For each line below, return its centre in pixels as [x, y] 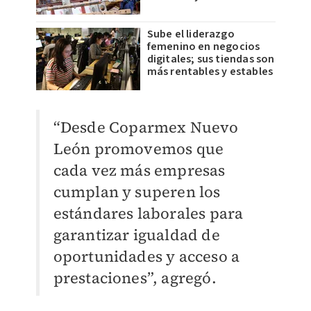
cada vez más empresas [139, 170]
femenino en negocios [203, 47]
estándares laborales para [148, 213]
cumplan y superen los [137, 192]
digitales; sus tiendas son [211, 59]
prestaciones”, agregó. [135, 278]
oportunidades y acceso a [146, 257]
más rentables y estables [210, 72]
